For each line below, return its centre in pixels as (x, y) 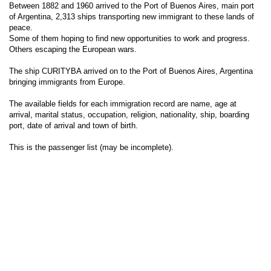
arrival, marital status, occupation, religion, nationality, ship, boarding (129, 115)
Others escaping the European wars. (73, 49)
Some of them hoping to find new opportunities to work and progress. (129, 38)
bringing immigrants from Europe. (67, 82)
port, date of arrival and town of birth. (73, 126)
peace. (21, 28)
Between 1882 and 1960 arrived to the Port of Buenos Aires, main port (132, 6)
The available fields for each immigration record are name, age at (123, 104)
